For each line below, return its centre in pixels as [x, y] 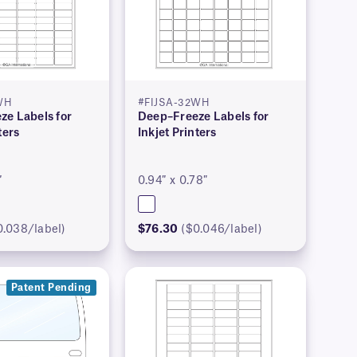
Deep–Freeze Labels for [203, 118]
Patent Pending [51, 288]
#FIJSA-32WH [174, 103]
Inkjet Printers [177, 133]
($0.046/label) [222, 230]
